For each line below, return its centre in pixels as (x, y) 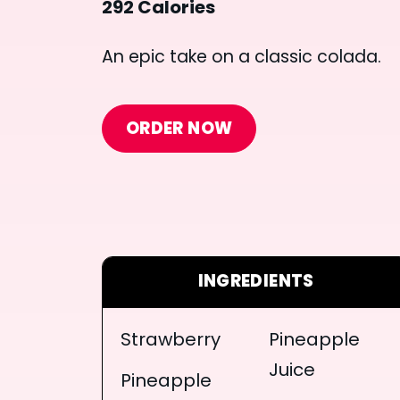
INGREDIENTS (256, 282)
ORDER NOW (179, 130)
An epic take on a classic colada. (242, 58)
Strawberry (171, 341)
